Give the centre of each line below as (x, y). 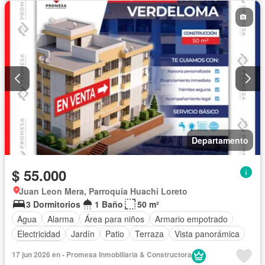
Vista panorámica (207, 233)
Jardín (83, 233)
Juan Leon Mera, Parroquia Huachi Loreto (103, 191)
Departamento (220, 140)
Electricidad (39, 233)
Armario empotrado (191, 219)
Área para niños (114, 219)
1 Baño (109, 204)
